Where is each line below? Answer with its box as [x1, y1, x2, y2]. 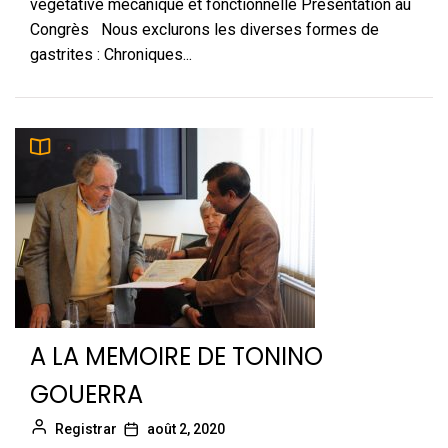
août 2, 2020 [147, 421, 225, 437]
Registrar [55, 421, 117, 437]
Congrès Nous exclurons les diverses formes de [30, 20, 379, 39]
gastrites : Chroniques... [30, 45, 192, 64]
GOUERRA [30, 378, 143, 411]
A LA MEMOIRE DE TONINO [30, 340, 323, 373]
